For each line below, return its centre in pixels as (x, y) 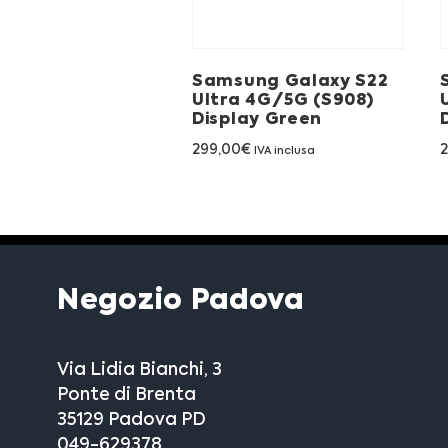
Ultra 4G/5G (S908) (283, 101)
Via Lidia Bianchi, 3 (139, 370)
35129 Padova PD (131, 420)
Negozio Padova (180, 300)
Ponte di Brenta (126, 395)
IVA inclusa (284, 152)
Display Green (257, 120)
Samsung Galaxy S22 (290, 82)
